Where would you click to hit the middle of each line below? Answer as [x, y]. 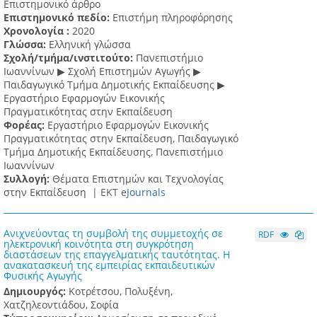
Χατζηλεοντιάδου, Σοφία [61, 305]
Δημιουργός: [36, 292]
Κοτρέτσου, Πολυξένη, [121, 292]
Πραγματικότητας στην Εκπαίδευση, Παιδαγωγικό [121, 139]
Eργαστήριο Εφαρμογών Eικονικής [84, 98]
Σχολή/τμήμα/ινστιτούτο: [70, 58]
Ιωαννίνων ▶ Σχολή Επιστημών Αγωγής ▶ [102, 71]
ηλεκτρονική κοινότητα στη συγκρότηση [99, 244]
